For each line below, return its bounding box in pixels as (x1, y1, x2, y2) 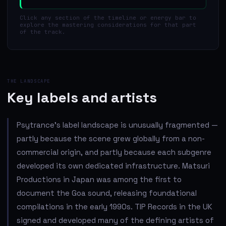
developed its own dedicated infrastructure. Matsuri (17, 160, 210, 171)
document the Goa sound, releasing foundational (17, 188, 197, 198)
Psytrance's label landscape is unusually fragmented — (17, 120, 218, 130)
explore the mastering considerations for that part (20, 21, 196, 28)
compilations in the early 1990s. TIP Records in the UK (17, 201, 212, 211)
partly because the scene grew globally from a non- (17, 133, 205, 143)
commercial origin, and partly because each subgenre (17, 147, 211, 157)
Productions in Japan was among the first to (17, 174, 182, 184)
